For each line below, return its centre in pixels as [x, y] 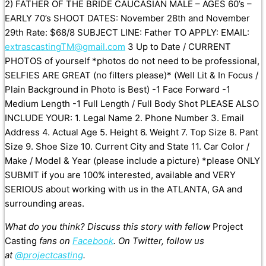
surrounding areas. [45, 204]
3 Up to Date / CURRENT [178, 47]
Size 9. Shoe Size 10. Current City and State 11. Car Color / [127, 147]
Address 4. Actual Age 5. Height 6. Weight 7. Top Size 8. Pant [132, 132]
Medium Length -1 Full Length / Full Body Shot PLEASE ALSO [132, 104]
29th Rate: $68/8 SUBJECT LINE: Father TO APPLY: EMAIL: [127, 33]
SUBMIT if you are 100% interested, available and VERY [120, 175]
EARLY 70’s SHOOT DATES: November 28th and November [127, 18]
